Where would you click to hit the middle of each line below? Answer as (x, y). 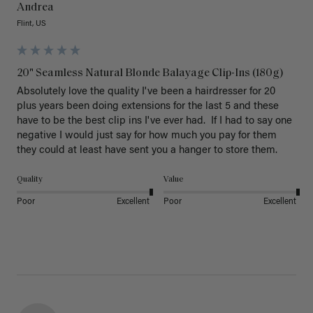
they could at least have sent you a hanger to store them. (150, 151)
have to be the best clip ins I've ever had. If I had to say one (154, 122)
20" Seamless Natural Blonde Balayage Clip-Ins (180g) (150, 74)
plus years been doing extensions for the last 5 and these (148, 107)
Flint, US (31, 24)
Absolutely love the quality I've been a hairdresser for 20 (146, 92)
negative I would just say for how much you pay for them (147, 136)
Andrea (35, 8)
